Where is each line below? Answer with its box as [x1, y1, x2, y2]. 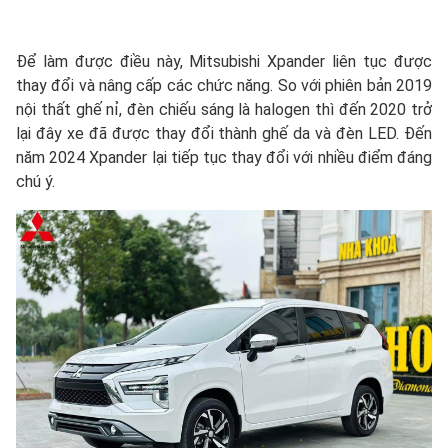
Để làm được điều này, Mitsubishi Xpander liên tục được [16, 52, 432, 71]
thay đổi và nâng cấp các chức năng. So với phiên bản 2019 [16, 76, 432, 95]
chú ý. [16, 172, 55, 191]
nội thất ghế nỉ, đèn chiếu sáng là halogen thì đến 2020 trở [16, 100, 432, 119]
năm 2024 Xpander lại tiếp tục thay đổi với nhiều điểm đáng [16, 148, 432, 167]
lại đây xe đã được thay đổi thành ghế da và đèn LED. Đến [16, 124, 432, 143]
